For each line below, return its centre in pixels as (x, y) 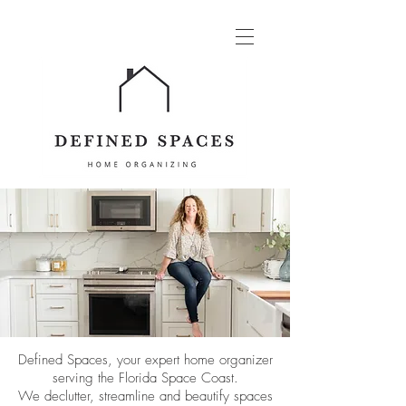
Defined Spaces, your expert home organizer (145, 360)
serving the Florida (106, 378)
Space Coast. (199, 378)
